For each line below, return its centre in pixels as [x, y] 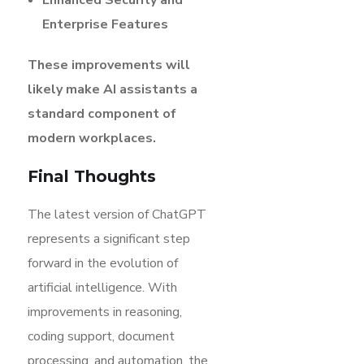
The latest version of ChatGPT [117, 214]
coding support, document [101, 336]
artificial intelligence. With [102, 287]
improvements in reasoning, [105, 312]
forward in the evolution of [103, 263]
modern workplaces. [92, 138]
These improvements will [109, 65]
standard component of [102, 113]
